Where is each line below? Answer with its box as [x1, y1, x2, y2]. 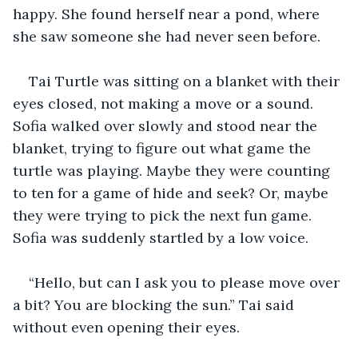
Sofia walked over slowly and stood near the [13, 116, 321, 135]
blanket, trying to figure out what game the [13, 138, 315, 157]
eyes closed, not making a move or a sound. [13, 93, 317, 113]
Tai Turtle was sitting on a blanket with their [29, 71, 344, 90]
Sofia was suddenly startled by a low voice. [13, 228, 312, 247]
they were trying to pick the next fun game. [13, 205, 316, 225]
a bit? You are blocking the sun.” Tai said [13, 295, 298, 314]
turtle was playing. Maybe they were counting [13, 161, 334, 180]
